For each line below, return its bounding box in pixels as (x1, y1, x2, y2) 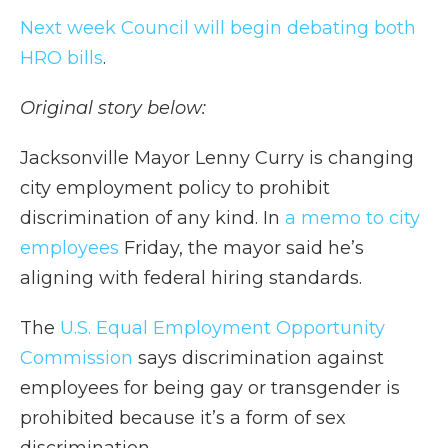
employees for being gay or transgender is (20, 377, 400, 400)
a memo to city (285, 207, 420, 230)
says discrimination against (133, 347, 384, 370)
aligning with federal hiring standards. (20, 267, 362, 290)
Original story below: (20, 97, 206, 120)
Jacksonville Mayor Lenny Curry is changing (20, 147, 414, 170)
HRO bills (20, 47, 103, 70)
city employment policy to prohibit (20, 177, 330, 200)
